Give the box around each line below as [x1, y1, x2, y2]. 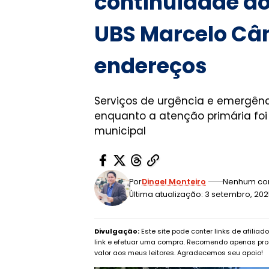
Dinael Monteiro [142, 177, 207, 187]
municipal [94, 124, 146, 139]
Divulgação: [94, 226, 139, 237]
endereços [94, 51, 207, 81]
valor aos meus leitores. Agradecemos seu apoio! [94, 248, 263, 258]
